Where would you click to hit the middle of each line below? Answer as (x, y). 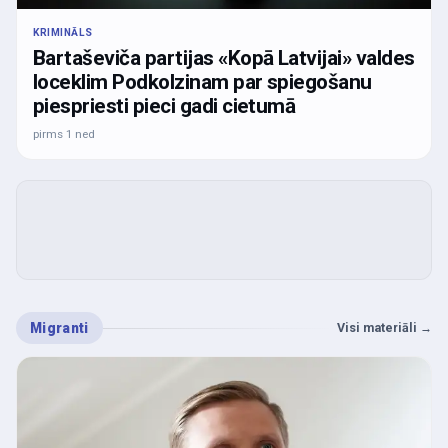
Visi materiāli (377, 328)
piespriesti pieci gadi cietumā (164, 106)
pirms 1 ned (64, 134)
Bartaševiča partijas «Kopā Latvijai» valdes (224, 58)
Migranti (59, 328)
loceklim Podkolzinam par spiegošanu (202, 82)
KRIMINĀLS (63, 33)
